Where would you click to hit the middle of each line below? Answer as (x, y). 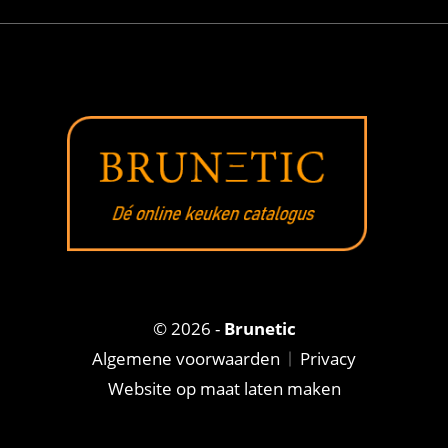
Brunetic (259, 328)
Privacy (328, 358)
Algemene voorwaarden (186, 358)
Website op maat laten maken (224, 388)
